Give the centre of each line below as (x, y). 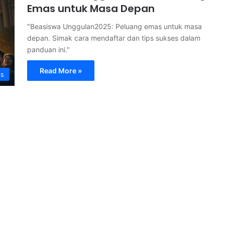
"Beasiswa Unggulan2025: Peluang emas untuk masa (115, 26)
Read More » (61, 70)
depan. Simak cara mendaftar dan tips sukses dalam (114, 38)
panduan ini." (48, 49)
